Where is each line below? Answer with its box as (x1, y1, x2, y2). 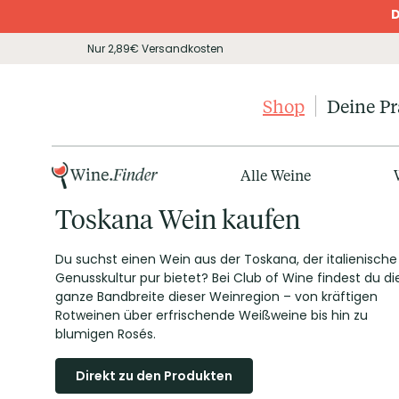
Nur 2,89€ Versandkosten (87, 40, 224, 56)
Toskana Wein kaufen (55, 205, 300, 235)
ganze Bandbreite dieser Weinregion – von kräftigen (55, 288, 378, 305)
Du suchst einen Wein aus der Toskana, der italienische (55, 250, 397, 268)
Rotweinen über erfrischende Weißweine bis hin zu (55, 306, 368, 324)
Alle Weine (240, 166, 312, 184)
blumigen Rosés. (55, 325, 156, 343)
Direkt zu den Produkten (76, 367, 232, 385)
